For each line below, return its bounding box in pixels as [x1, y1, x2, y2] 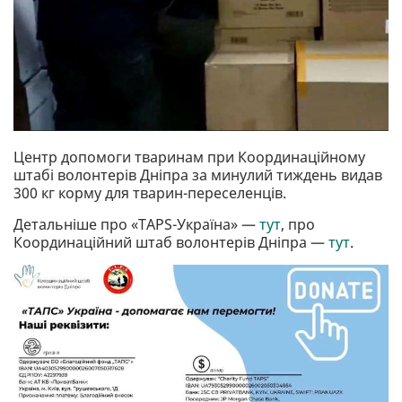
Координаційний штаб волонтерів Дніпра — [13, 232, 328, 253]
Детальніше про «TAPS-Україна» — [13, 214, 259, 235]
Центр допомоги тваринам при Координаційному [13, 147, 365, 168]
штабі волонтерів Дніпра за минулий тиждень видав [13, 165, 382, 186]
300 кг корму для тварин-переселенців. [13, 183, 286, 204]
